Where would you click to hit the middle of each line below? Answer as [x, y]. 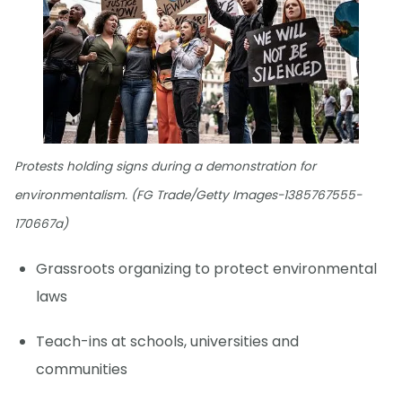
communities [82, 370]
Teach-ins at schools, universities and [167, 342]
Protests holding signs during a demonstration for [165, 167]
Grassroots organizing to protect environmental [206, 269]
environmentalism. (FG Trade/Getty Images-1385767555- [188, 196]
